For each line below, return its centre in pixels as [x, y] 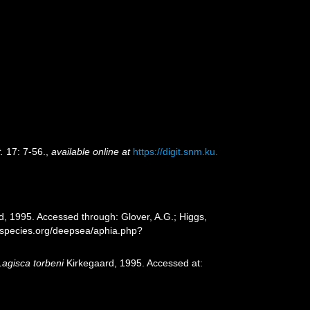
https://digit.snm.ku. [176, 152]
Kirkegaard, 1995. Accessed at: [134, 263]
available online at [91, 152]
